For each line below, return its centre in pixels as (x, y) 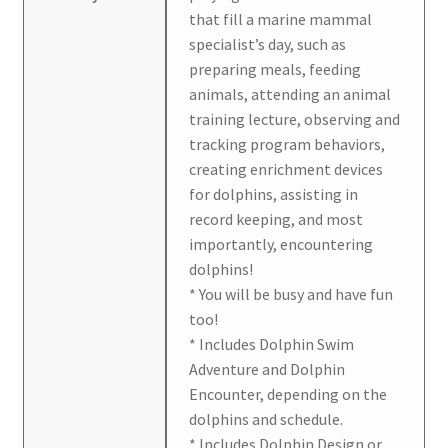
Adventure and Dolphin (267, 368)
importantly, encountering (281, 243)
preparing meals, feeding (275, 68)
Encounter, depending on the (288, 393)
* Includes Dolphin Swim (272, 343)
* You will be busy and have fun (291, 293)
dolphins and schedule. (266, 418)
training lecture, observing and (295, 118)
